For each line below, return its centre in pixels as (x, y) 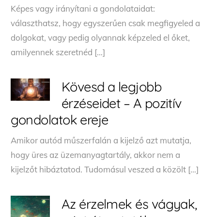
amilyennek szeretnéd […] (58, 52)
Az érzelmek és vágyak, (129, 204)
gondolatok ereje (60, 119)
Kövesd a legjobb (111, 86)
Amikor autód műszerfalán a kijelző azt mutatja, (101, 140)
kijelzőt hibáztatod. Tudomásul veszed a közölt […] (105, 169)
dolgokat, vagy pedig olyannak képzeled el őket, (101, 37)
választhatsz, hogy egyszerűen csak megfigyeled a (106, 23)
